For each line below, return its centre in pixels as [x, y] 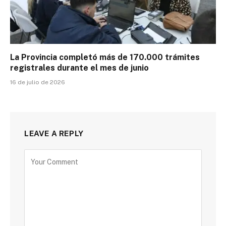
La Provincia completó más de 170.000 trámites [105, 58]
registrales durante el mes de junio [79, 68]
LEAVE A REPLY [54, 134]
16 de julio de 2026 [38, 82]
